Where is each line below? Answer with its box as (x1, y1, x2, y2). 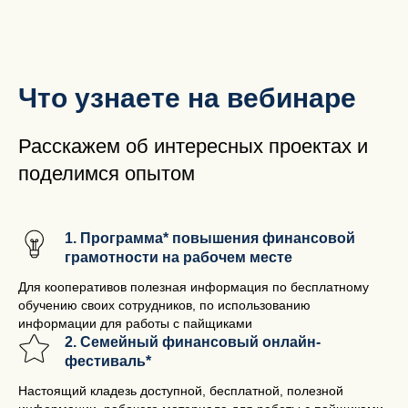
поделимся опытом (18, 162, 195, 185)
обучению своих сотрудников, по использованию (18, 298, 311, 312)
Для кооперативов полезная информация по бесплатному (18, 280, 369, 294)
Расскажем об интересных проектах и (18, 135, 368, 158)
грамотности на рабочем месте (65, 250, 292, 265)
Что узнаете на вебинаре (18, 83, 356, 113)
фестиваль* (65, 353, 151, 369)
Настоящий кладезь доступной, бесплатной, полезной (18, 383, 343, 398)
